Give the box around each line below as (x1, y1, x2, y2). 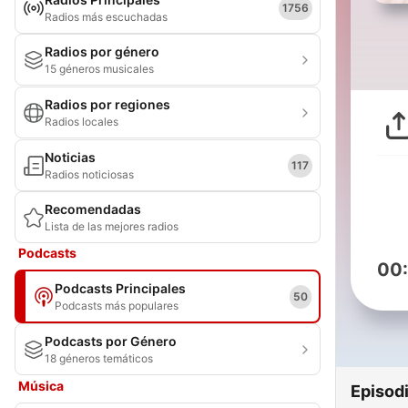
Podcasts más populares (55, 299, 178, 312)
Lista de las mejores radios (45, 219, 178, 233)
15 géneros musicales (45, 62, 154, 76)
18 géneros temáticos (45, 352, 153, 365)
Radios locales (45, 115, 118, 128)
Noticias (45, 149, 96, 165)
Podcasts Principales (55, 280, 186, 296)
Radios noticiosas (45, 168, 134, 181)
